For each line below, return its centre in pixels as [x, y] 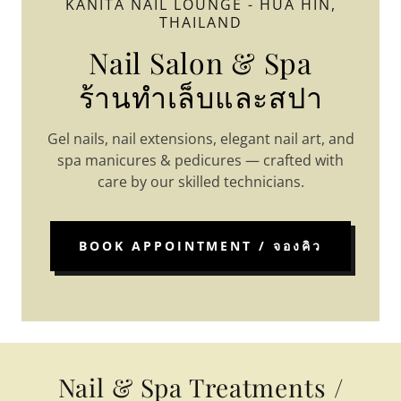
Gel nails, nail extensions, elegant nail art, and [200, 139]
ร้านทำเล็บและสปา [200, 97]
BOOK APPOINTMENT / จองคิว [200, 246]
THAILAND [200, 23]
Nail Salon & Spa [200, 63]
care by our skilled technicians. [200, 182]
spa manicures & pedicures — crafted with [200, 161]
